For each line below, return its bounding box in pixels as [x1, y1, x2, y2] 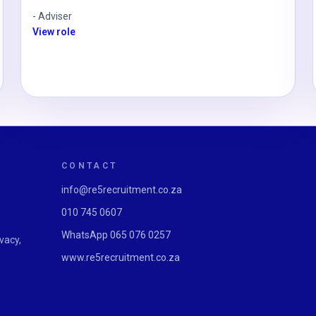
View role [32, 26, 76, 37]
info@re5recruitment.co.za [61, 184, 182, 195]
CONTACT [61, 161, 118, 171]
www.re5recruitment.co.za [61, 252, 180, 263]
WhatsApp [61, 229, 110, 241]
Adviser [38, 11, 73, 22]
